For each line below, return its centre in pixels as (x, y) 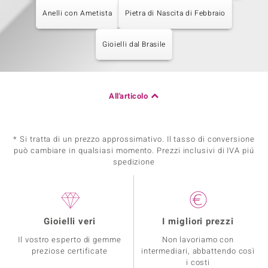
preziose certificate (70, 251)
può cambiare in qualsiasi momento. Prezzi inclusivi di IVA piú (134, 150)
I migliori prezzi (198, 221)
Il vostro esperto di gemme (70, 240)
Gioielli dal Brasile (134, 44)
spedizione (134, 162)
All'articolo (129, 96)
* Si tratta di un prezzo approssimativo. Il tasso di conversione (134, 139)
